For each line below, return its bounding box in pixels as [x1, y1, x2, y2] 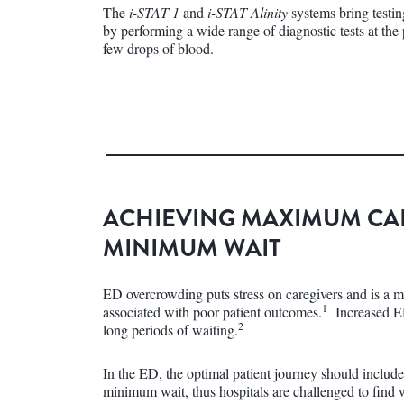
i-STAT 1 [129, 3, 179, 22]
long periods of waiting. [103, 320, 238, 339]
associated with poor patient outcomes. [103, 302, 322, 321]
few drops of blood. [103, 39, 214, 58]
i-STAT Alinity [207, 3, 288, 22]
